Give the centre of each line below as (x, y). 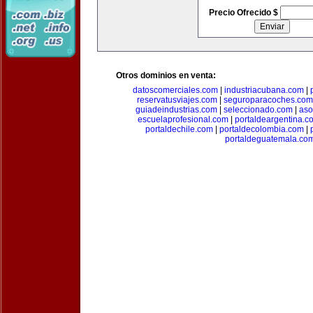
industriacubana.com (264, 90)
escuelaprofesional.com (183, 119)
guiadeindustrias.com (176, 110)
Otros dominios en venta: (166, 75)
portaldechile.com (179, 129)
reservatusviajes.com (177, 100)
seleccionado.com (258, 110)
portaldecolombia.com (262, 129)
